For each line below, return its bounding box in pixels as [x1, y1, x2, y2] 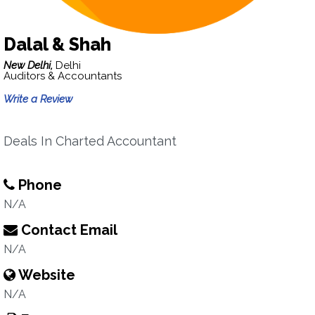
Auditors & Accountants [4, 70, 122, 82]
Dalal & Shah [4, 34, 111, 55]
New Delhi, [4, 59, 56, 72]
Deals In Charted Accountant [4, 134, 176, 148]
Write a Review [4, 93, 72, 105]
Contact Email [18, 221, 117, 238]
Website [15, 266, 75, 283]
